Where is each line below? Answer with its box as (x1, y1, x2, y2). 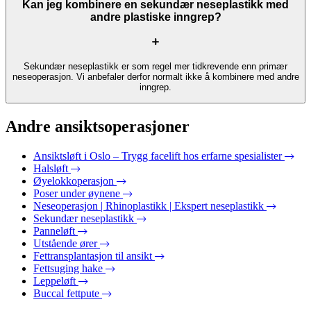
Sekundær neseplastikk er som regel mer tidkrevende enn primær (24, 60, 287, 72)
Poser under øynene (33, 187, 120, 199)
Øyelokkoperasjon (33, 174, 114, 187)
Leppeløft (33, 274, 76, 287)
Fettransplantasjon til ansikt (33, 249, 152, 262)
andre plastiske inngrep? (90, 10, 221, 23)
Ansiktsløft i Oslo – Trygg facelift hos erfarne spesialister (33, 149, 282, 162)
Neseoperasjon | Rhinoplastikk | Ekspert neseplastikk (33, 199, 264, 212)
